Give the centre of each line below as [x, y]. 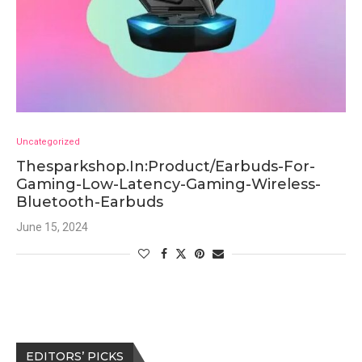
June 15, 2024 [52, 227]
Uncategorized [48, 142]
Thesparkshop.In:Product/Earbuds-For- [166, 166]
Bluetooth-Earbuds [90, 202]
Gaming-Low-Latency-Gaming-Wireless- [168, 184]
